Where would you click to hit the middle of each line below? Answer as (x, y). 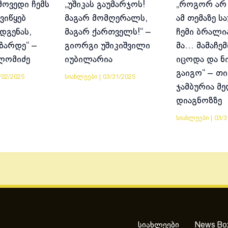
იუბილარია (89, 60)
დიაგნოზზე (199, 101)
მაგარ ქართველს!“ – (108, 33)
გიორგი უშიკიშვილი (108, 46)
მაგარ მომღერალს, (106, 19)
